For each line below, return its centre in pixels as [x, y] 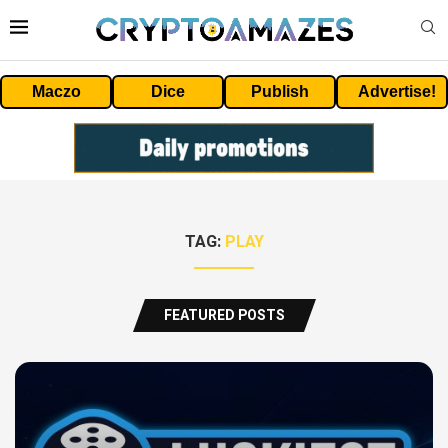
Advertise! [397, 91]
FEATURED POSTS [224, 315]
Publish [280, 91]
